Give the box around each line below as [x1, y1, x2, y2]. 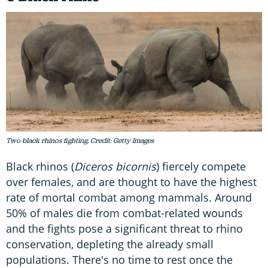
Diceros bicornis [74, 159, 156, 173]
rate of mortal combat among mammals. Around [6, 190, 252, 205]
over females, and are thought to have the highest [6, 174, 257, 189]
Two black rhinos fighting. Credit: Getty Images [6, 135, 154, 145]
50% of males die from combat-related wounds [6, 205, 243, 220]
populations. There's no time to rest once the [6, 252, 233, 267]
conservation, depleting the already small [6, 236, 214, 251]
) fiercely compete [156, 159, 246, 173]
